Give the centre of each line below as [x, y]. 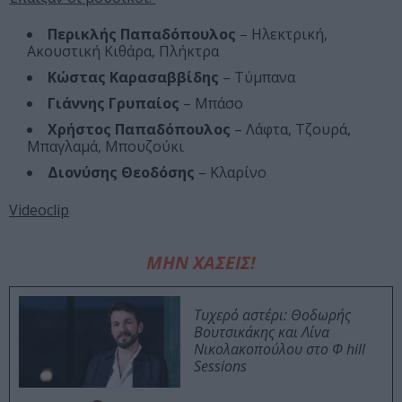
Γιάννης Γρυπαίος [114, 104]
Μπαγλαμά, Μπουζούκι [105, 147]
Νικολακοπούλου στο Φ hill [280, 350]
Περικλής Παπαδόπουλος [142, 35]
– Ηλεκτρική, [282, 35]
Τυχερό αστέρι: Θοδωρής [272, 315]
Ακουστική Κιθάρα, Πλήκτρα [123, 52]
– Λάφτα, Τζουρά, [291, 130]
